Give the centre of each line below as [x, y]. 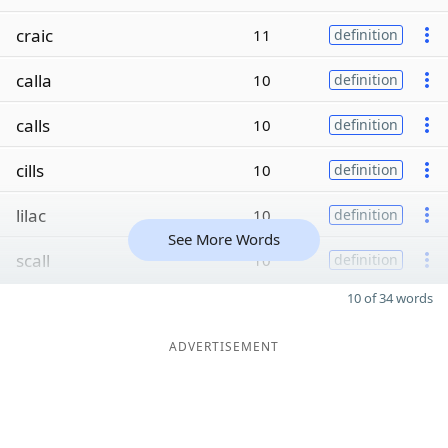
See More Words [224, 239]
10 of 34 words [390, 298]
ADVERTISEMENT [224, 346]
